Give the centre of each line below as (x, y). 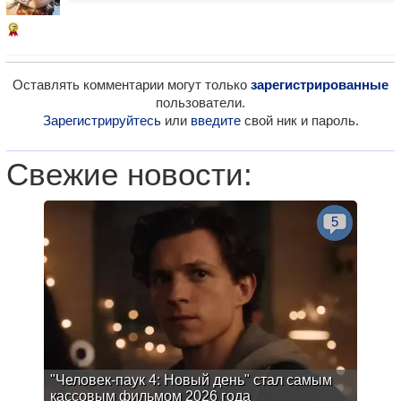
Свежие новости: (129, 175)
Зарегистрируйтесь (102, 120)
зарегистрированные (320, 85)
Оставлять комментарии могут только (132, 85)
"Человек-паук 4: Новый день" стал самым (191, 380)
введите (215, 120)
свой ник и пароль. (299, 120)
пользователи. (200, 102)
